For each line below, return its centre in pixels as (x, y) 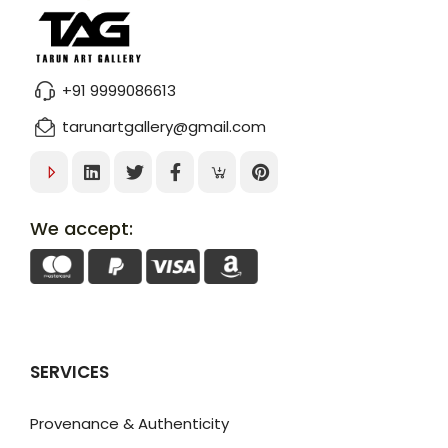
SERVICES (69, 372)
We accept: (81, 228)
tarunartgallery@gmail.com (164, 126)
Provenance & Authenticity (129, 424)
